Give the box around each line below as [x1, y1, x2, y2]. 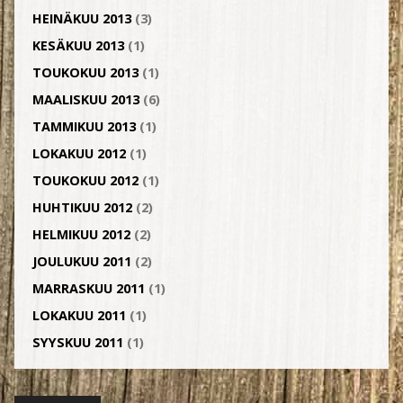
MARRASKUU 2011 [31, 280, 145, 297]
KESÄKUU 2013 [31, 37, 124, 54]
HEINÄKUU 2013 [31, 10, 131, 27]
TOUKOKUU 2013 [31, 64, 139, 81]
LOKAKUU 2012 [31, 145, 126, 162]
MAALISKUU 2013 [31, 91, 139, 108]
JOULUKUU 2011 [31, 253, 131, 270]
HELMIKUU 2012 [31, 226, 130, 243]
